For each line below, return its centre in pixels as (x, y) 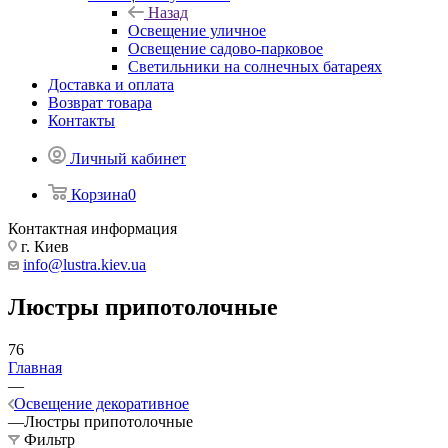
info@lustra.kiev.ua (84, 264)
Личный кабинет (128, 158)
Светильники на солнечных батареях (255, 66)
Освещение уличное (197, 30)
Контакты (81, 120)
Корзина (99, 194)
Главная (35, 367)
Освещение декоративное (101, 403)
